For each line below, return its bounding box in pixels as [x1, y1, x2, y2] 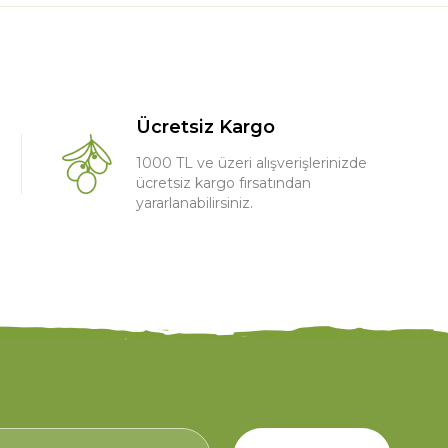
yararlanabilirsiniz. [136, 193, 253, 212]
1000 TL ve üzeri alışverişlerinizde [136, 153, 367, 172]
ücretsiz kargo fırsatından [136, 173, 311, 192]
